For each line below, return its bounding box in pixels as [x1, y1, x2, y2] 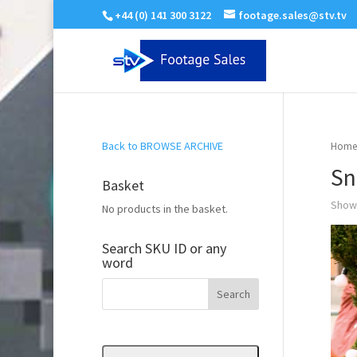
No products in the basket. [101, 202, 228, 216]
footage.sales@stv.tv [237, 7, 347, 22]
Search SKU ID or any [101, 239, 226, 257]
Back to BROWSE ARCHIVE [101, 139, 223, 153]
